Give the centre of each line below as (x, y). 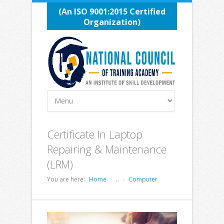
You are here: (66, 179)
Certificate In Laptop (95, 134)
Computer (143, 179)
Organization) (112, 22)
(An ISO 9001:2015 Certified (112, 11)
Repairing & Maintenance (107, 149)
